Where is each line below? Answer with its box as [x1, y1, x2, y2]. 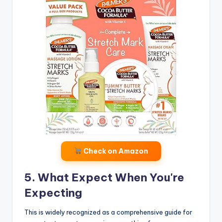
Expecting [24, 185, 82, 200]
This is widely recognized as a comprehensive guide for [24, 208, 192, 216]
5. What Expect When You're [24, 170, 184, 184]
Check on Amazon [81, 146, 148, 156]
